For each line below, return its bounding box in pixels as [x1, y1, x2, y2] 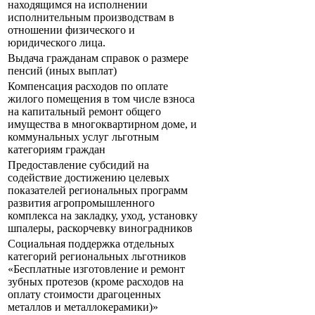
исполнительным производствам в [8, 11, 174, 24]
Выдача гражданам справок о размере [8, 52, 188, 65]
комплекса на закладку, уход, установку [8, 210, 198, 222]
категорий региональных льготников [8, 250, 186, 263]
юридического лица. [8, 37, 105, 49]
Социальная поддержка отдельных [8, 238, 174, 250]
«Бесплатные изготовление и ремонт [8, 263, 185, 276]
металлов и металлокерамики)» [8, 301, 158, 314]
